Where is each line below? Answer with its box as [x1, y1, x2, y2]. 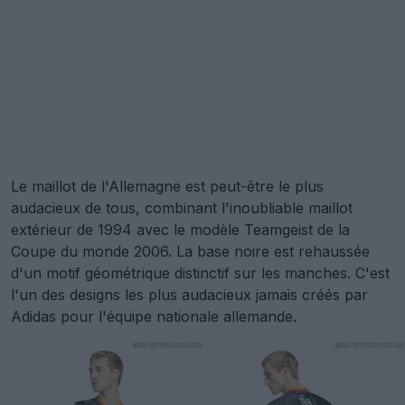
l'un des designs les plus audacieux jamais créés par [11, 286, 368, 305]
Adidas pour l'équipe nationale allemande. [11, 307, 297, 326]
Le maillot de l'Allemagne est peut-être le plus [11, 177, 324, 196]
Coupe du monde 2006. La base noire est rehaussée [11, 242, 370, 261]
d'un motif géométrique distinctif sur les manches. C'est [11, 264, 390, 283]
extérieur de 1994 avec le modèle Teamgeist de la [11, 221, 350, 240]
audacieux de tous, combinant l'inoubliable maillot [11, 199, 353, 218]
